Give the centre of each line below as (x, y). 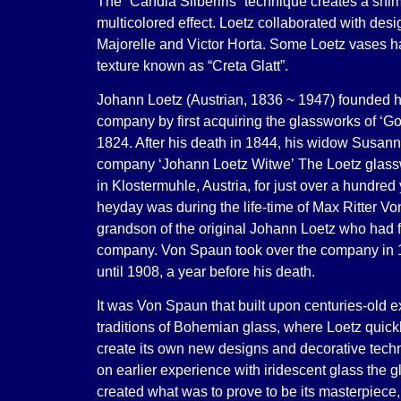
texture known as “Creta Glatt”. (192, 65)
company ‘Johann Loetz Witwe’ (195, 164)
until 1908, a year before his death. (205, 271)
